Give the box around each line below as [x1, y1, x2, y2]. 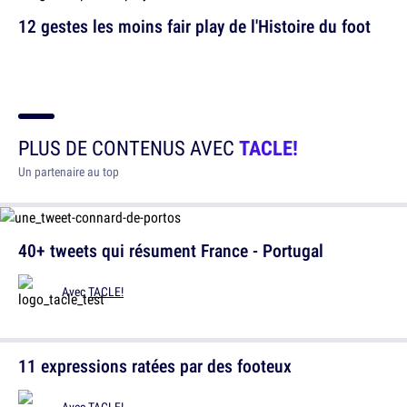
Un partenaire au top [18, 163, 119, 180]
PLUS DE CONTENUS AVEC [18, 133, 239, 162]
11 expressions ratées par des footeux [18, 352, 292, 378]
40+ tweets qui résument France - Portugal [18, 237, 323, 263]
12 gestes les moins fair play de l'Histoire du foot [18, 13, 371, 38]
